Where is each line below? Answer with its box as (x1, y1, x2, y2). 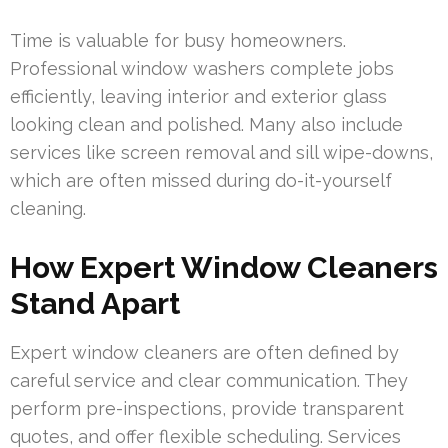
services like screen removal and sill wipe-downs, (10, 141, 433, 163)
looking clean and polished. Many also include (10, 113, 403, 135)
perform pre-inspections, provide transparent (10, 397, 404, 419)
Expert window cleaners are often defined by (10, 341, 399, 363)
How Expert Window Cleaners (10, 249, 438, 285)
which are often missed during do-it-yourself (10, 169, 392, 191)
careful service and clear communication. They (10, 369, 408, 391)
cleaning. (10, 197, 86, 219)
